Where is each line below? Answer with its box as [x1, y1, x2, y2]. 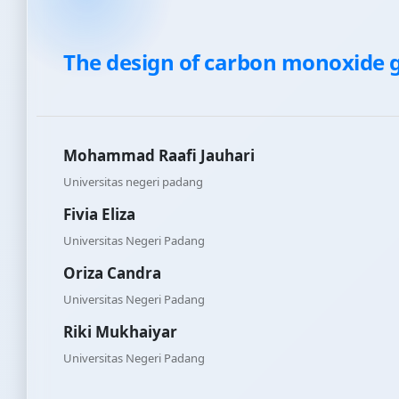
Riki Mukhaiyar [63, 322, 177, 343]
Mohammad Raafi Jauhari [63, 145, 255, 167]
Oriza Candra [63, 263, 161, 284]
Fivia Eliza [63, 204, 135, 225]
